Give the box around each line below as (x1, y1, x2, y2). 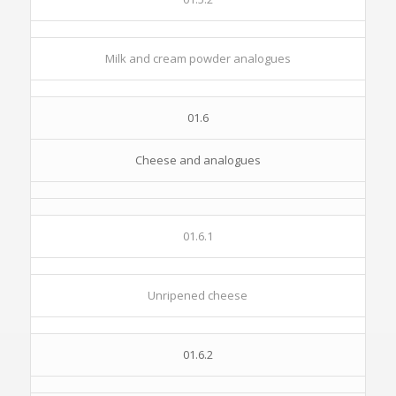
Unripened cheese (148, 287, 248, 303)
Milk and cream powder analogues (104, 50, 291, 66)
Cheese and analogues (134, 152, 261, 168)
